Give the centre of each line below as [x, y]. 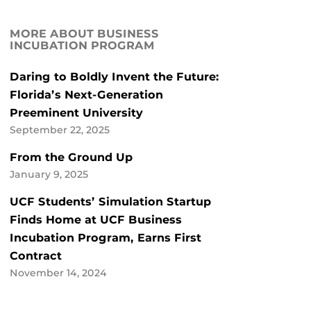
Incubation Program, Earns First [106, 238]
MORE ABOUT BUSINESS [84, 34]
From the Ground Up [71, 158]
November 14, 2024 [58, 273]
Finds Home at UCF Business [96, 220]
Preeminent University [76, 113]
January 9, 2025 [49, 175]
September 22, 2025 [60, 130]
